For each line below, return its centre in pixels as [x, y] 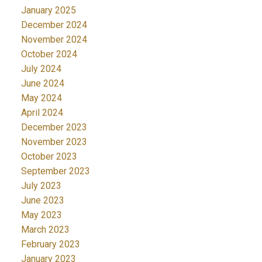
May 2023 [41, 215]
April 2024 [42, 112]
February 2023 [50, 244]
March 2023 [45, 229]
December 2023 [54, 127]
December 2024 [54, 25]
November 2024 [54, 39]
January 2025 [48, 10]
